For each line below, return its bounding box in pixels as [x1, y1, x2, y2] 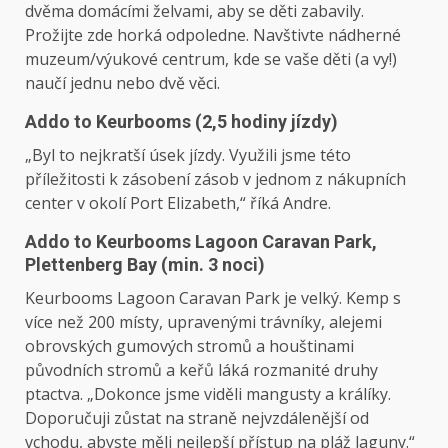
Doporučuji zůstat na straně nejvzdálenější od [25, 407, 369, 430]
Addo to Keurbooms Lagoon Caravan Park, [25, 231, 377, 253]
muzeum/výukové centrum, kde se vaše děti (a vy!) [25, 48, 397, 71]
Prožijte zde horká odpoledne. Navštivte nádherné [25, 24, 401, 47]
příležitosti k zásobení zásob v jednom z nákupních [25, 168, 406, 191]
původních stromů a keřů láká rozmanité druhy [25, 359, 378, 382]
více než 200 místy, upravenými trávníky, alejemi [25, 311, 382, 334]
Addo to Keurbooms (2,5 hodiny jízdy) [25, 111, 338, 133]
